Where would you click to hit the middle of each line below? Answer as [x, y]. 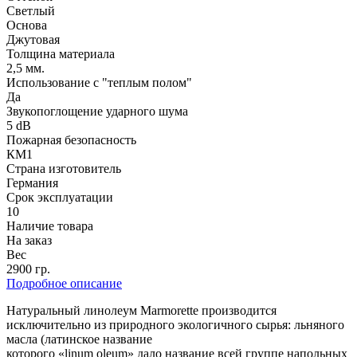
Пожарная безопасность [71, 140]
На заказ [29, 241]
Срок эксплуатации [60, 198]
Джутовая [33, 40]
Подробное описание [64, 284]
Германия [32, 183]
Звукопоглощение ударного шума [97, 112]
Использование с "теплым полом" [99, 83]
